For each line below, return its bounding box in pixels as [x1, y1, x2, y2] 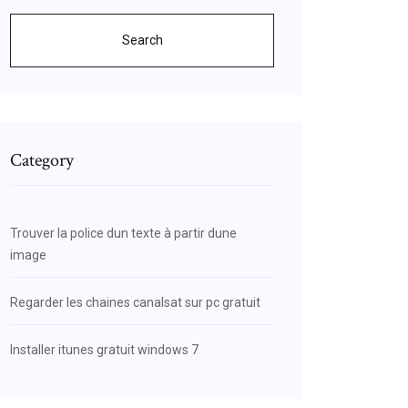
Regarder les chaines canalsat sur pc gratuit [10, 295, 260, 310]
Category [10, 148, 74, 172]
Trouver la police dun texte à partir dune [10, 226, 237, 240]
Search [121, 33, 163, 47]
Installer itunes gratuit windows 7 [10, 342, 199, 357]
